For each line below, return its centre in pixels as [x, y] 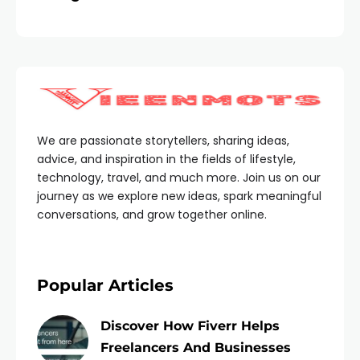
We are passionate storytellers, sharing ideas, [163, 141]
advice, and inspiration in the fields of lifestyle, [166, 159]
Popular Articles [105, 285]
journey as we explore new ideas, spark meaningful [179, 196]
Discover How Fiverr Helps [190, 326]
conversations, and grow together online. [152, 215]
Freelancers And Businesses [196, 348]
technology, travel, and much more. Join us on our [179, 178]
